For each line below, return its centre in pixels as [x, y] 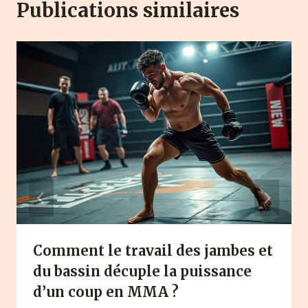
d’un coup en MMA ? [106, 292]
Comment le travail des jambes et [153, 251]
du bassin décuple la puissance [142, 272]
